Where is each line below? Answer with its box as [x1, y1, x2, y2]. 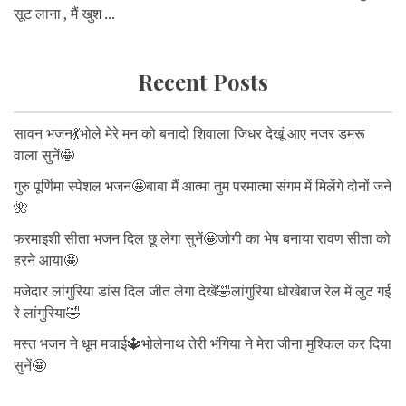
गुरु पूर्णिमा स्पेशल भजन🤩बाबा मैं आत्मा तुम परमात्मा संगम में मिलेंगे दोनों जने [14, 176, 391, 197]
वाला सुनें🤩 [14, 145, 74, 166]
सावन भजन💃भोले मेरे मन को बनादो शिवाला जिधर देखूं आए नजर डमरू [14, 123, 365, 144]
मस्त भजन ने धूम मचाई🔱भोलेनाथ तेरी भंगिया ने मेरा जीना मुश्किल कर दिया [14, 333, 391, 354]
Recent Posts [138, 67, 268, 97]
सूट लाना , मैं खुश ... [14, 4, 115, 24]
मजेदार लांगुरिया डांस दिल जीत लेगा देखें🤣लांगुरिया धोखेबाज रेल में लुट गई [14, 281, 391, 302]
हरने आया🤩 [14, 250, 78, 271]
